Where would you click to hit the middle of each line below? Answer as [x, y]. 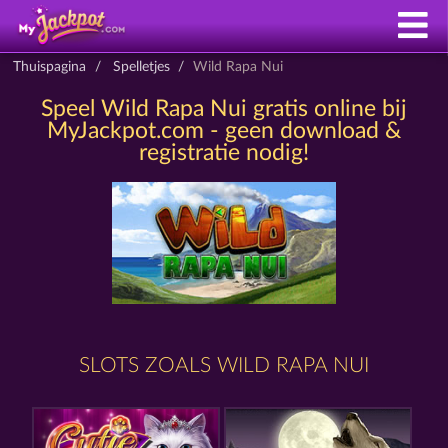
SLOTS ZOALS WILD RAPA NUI [224, 365]
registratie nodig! [224, 153]
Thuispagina [50, 66]
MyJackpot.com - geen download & [224, 131]
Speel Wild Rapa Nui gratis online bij [224, 109]
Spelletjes [141, 66]
